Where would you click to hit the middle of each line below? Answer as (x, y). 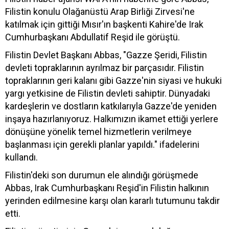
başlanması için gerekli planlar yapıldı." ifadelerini (102, 144)
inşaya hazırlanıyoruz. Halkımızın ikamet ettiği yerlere (112, 119)
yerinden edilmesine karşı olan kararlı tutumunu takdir (112, 200)
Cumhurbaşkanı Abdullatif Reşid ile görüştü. (93, 37)
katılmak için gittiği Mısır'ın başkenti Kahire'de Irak (104, 24)
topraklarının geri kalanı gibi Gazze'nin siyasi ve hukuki (113, 80)
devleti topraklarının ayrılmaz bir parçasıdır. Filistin (105, 67)
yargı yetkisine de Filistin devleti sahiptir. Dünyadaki (108, 93)
